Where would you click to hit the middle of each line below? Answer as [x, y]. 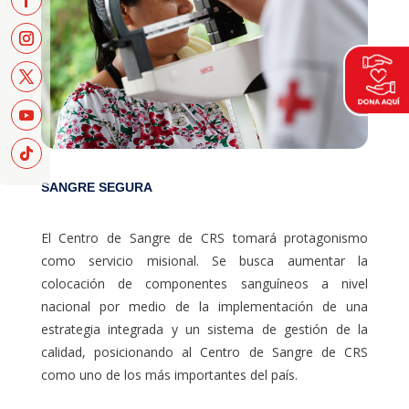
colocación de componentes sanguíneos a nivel [204, 283]
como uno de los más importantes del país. [169, 374]
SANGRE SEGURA [96, 187]
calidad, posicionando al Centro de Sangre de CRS [204, 351]
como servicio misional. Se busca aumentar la [204, 260]
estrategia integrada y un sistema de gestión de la [204, 329]
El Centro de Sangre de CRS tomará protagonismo [204, 237]
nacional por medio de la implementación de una [204, 306]
